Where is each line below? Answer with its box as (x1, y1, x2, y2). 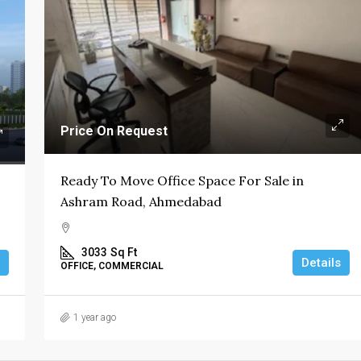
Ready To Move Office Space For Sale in (60, 172, 304, 189)
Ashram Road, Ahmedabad (60, 193, 222, 210)
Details (301, 255, 341, 270)
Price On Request (60, 122, 168, 139)
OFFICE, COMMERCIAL (60, 259, 164, 272)
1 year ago (73, 311, 116, 323)
